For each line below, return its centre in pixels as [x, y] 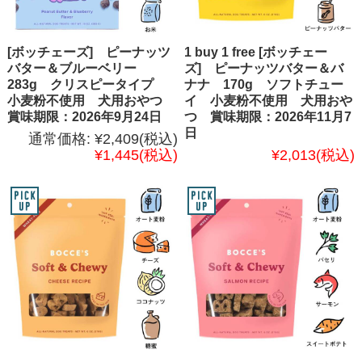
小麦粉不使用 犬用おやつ [91, 101]
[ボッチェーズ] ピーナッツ [88, 53]
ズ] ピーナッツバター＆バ [264, 69]
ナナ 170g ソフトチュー [264, 85]
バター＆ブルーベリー [78, 69]
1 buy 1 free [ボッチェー [256, 53]
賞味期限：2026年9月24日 [84, 117]
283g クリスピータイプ [86, 85]
